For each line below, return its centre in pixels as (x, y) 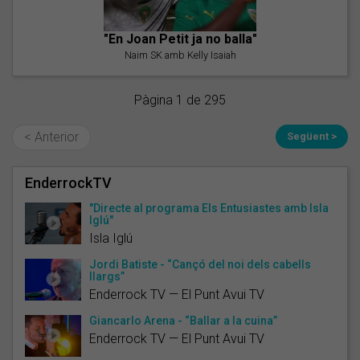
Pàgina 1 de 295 (180, 100)
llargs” (107, 276)
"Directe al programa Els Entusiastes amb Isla (209, 208)
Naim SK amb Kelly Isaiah (180, 55)
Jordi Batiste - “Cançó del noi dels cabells (200, 264)
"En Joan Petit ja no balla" (180, 39)
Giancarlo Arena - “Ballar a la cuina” (183, 320)
